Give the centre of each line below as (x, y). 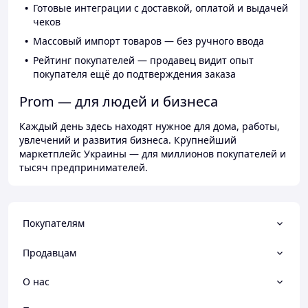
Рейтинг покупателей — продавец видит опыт (143, 60)
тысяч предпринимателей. (84, 168)
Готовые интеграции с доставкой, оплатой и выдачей (161, 8)
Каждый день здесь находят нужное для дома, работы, (150, 126)
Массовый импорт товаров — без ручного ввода (148, 41)
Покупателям (54, 223)
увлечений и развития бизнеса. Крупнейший (128, 140)
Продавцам (49, 252)
